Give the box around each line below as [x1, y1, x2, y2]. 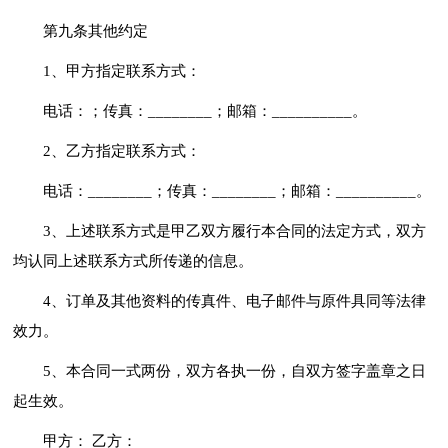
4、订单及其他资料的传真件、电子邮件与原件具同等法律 [43, 292, 427, 309]
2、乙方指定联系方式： [43, 142, 202, 159]
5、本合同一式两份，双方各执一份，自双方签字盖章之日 [43, 362, 427, 379]
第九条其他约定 [43, 22, 149, 39]
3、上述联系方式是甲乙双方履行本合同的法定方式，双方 [43, 222, 427, 239]
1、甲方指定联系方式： [43, 62, 202, 79]
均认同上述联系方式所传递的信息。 [13, 252, 254, 269]
